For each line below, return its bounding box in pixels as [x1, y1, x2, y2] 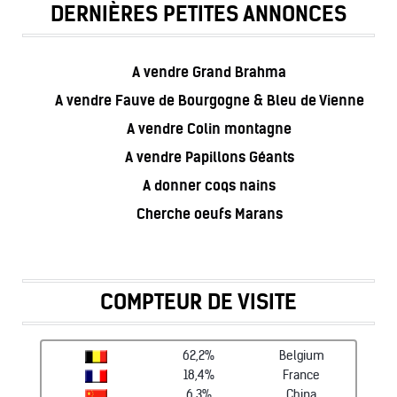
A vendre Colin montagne [127, 120, 292, 137]
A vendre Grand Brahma [132, 63, 286, 81]
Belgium [278, 348, 324, 364]
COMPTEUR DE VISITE [100, 289, 297, 316]
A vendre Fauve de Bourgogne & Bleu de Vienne [54, 91, 364, 109]
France [283, 368, 320, 384]
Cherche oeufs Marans [136, 205, 283, 222]
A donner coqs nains [143, 176, 276, 194]
